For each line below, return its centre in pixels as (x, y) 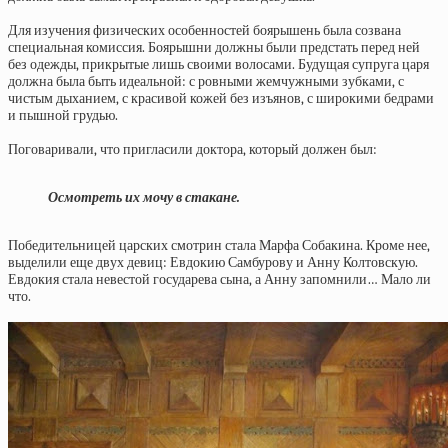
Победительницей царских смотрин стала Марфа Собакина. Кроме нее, (219, 245)
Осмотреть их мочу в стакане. (144, 197)
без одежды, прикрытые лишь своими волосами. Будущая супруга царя (218, 64)
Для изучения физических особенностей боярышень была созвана (204, 30)
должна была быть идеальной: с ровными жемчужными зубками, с (206, 81)
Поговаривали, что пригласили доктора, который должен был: (192, 149)
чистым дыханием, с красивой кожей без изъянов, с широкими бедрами (221, 98)
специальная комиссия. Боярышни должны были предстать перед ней (214, 47)
